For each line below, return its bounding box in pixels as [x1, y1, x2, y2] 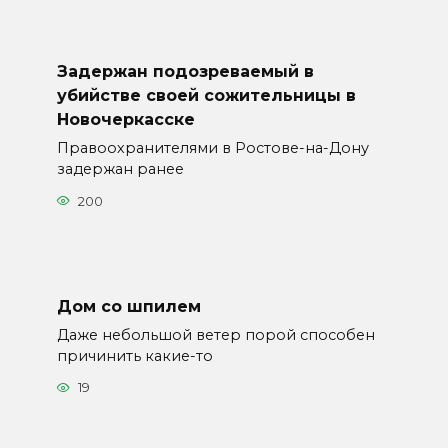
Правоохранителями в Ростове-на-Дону [56, 139, 369, 158]
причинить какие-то [56, 346, 213, 365]
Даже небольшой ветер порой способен [56, 325, 375, 344]
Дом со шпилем [56, 296, 201, 316]
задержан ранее [56, 160, 184, 179]
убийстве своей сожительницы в [56, 85, 356, 105]
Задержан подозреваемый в [56, 61, 314, 81]
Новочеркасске [56, 109, 195, 129]
